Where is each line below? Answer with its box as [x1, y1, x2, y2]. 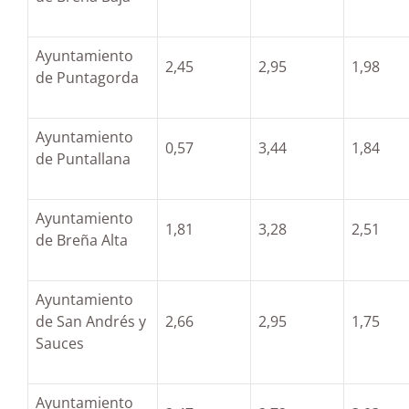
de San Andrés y [36, 311, 146, 331]
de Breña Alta [36, 230, 128, 250]
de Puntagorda [36, 68, 139, 88]
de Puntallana [36, 149, 131, 169]
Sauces [36, 333, 84, 353]
